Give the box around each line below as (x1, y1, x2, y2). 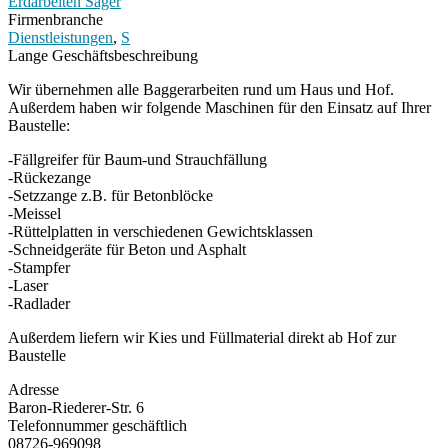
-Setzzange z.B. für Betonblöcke (8, 187, 213, 205)
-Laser (8, 277, 48, 295)
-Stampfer (8, 259, 70, 277)
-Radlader (8, 295, 70, 313)
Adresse (8, 381, 59, 399)
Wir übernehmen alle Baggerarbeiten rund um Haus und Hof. (8, 81, 394, 99)
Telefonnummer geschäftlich (8, 417, 187, 435)
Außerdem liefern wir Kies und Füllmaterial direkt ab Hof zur (8, 329, 396, 347)
